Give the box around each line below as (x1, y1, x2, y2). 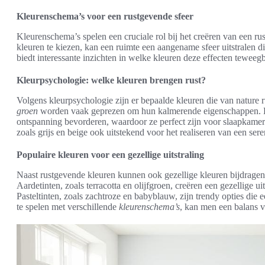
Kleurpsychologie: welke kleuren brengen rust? (17, 75, 206, 85)
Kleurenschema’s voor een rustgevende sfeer (17, 11, 193, 21)
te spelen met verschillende (17, 201, 119, 212)
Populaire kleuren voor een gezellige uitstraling (17, 149, 204, 160)
